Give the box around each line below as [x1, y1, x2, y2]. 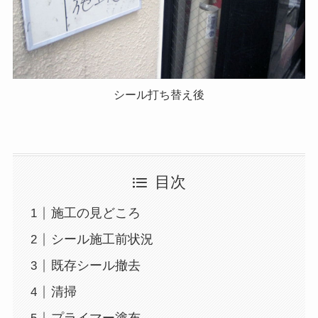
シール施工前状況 [50, 232, 153, 247]
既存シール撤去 [50, 258, 141, 273]
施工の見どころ [50, 206, 141, 221]
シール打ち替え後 [114, 88, 204, 101]
